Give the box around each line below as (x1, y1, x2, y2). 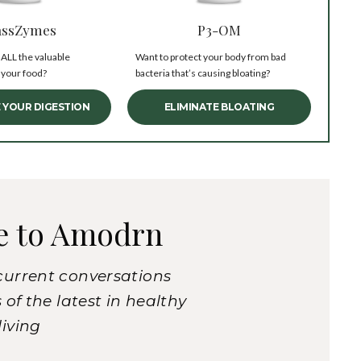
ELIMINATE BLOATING (164, 101, 275, 114)
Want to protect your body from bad (135, 51, 286, 64)
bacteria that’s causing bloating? (135, 67, 270, 80)
